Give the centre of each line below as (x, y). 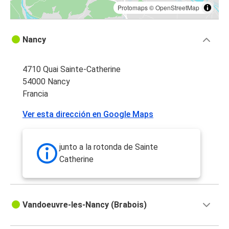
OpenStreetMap (177, 8)
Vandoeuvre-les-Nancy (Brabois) (85, 205)
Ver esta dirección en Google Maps (88, 114)
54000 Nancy (46, 82)
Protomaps (133, 8)
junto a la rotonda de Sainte (109, 147)
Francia (35, 94)
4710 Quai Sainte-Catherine (72, 70)
